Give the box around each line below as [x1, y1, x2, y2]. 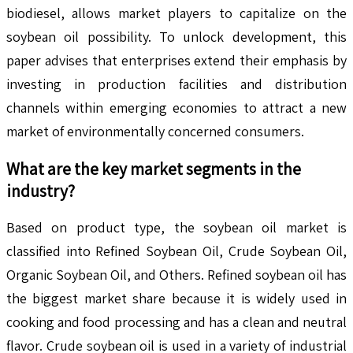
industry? [6, 179, 75, 202]
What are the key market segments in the [6, 157, 301, 180]
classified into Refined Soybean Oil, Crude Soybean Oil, [6, 241, 347, 260]
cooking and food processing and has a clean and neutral [6, 312, 347, 331]
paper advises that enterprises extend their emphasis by [6, 50, 347, 69]
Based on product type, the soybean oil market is [6, 217, 347, 236]
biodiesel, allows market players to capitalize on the [6, 3, 347, 22]
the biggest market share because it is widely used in [6, 288, 347, 307]
